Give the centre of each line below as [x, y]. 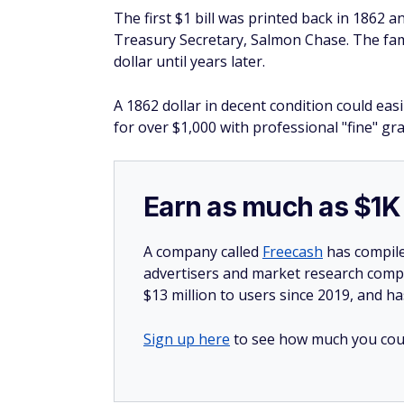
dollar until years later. [189, 61]
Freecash [293, 252]
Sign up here [187, 339]
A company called [203, 252]
